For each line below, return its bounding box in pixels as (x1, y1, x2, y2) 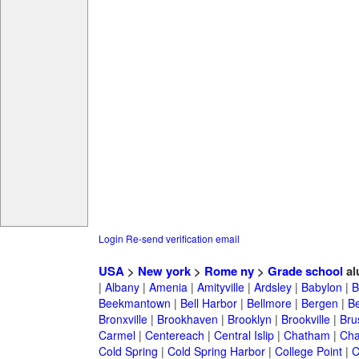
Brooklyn (227, 311, 272, 328)
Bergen (301, 295, 338, 312)
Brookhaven (156, 311, 218, 328)
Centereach (144, 327, 204, 344)
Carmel (98, 327, 135, 344)
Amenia (148, 279, 188, 296)
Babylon (301, 279, 342, 296)
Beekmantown (98, 295, 171, 312)
